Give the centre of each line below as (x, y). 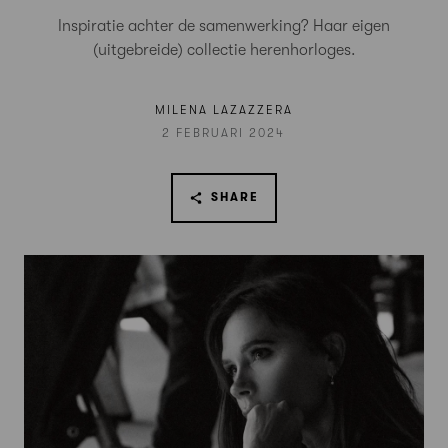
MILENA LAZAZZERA (223, 110)
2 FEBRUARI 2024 (224, 132)
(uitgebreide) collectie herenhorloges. (224, 50)
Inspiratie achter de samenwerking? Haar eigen (224, 26)
